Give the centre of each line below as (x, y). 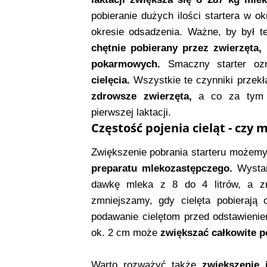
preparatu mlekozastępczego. (162, 169)
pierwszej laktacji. (131, 113)
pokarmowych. (125, 64)
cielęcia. (110, 80)
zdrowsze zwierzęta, (141, 97)
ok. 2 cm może (125, 233)
